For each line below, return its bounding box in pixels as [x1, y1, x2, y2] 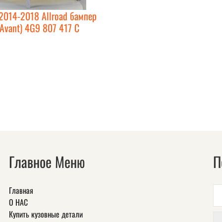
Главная [9, 184, 34, 196]
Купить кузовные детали [9, 208, 83, 220]
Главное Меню [9, 151, 86, 172]
